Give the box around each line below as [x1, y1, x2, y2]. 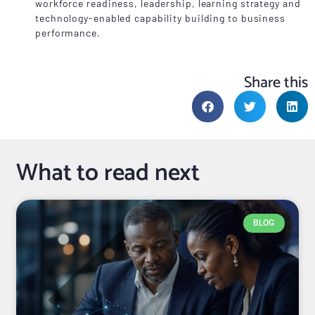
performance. [35, 27, 101, 39]
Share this [244, 70, 308, 96]
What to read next [16, 154, 200, 193]
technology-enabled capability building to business [35, 12, 285, 25]
